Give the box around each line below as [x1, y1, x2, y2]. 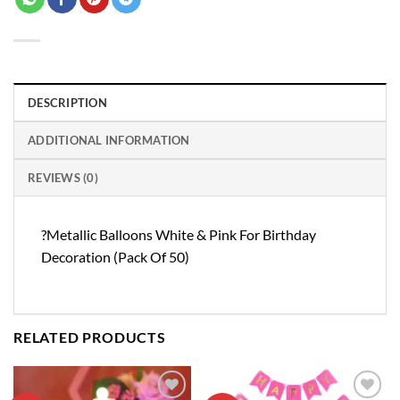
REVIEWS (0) [28, 170, 98, 185]
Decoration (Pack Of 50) [41, 247, 189, 265]
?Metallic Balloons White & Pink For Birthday [41, 225, 316, 243]
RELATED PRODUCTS [13, 328, 166, 346]
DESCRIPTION [28, 95, 107, 110]
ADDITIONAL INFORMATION [28, 132, 190, 147]
